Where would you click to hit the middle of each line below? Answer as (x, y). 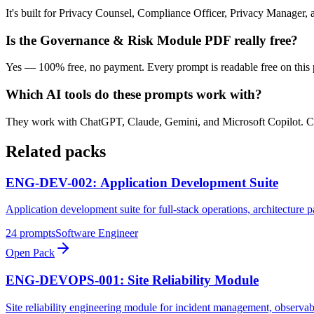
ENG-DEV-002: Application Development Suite (142, 182)
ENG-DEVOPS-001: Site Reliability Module (132, 280)
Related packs (56, 151)
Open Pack (30, 253)
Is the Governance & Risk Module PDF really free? (152, 40)
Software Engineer (97, 233)
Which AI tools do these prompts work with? (134, 95)
